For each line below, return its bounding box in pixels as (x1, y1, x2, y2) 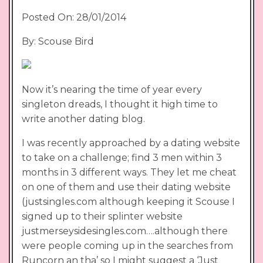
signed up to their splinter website (22, 210, 183, 222)
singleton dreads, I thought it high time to (22, 98, 218, 110)
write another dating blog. (22, 113, 145, 124)
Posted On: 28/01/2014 (22, 11, 126, 23)
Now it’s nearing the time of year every (22, 83, 202, 95)
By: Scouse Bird (22, 35, 94, 47)
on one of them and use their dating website (22, 181, 231, 193)
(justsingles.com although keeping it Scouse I (22, 195, 235, 207)
